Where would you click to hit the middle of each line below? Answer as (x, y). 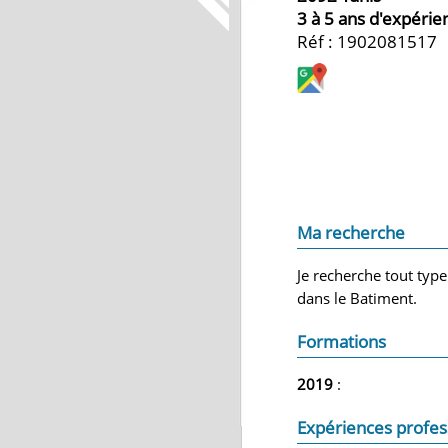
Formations (341, 341)
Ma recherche (351, 232)
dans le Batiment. (357, 298)
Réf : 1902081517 (367, 41)
